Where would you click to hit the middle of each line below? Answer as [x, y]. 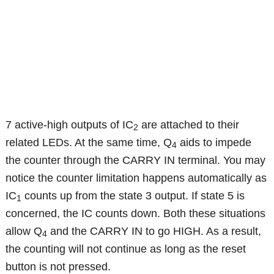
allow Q [24, 231]
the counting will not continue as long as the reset [126, 249]
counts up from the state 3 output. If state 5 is [133, 195]
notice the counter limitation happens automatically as [136, 178]
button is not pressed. [58, 266]
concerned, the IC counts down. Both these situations [136, 213]
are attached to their [189, 124]
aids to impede [214, 142]
